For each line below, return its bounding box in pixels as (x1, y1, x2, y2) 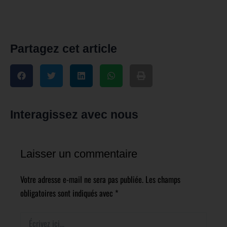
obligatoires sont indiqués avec (20, 186, 115, 200)
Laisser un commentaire (20, 147, 137, 161)
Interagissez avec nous (10, 108, 138, 122)
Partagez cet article (10, 42, 117, 56)
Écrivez (20, 211, 39, 222)
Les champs (145, 173, 180, 186)
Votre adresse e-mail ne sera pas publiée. (20, 173, 143, 186)
